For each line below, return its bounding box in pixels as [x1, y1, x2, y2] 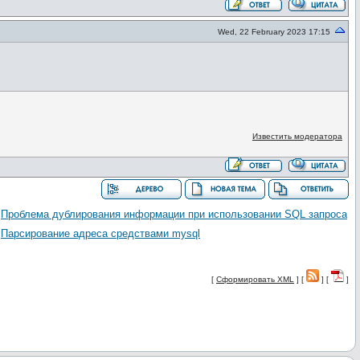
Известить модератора [252, 132, 342, 141]
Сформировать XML [216, 275, 294, 284]
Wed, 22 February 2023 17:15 [218, 27, 330, 36]
